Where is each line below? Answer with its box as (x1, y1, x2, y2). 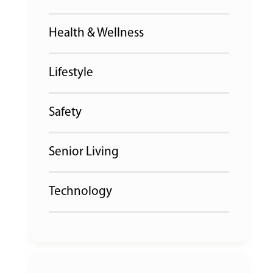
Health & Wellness (49, 27, 144, 40)
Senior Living (49, 146, 119, 158)
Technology (49, 185, 112, 198)
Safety (49, 106, 82, 119)
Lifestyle (49, 66, 93, 79)
